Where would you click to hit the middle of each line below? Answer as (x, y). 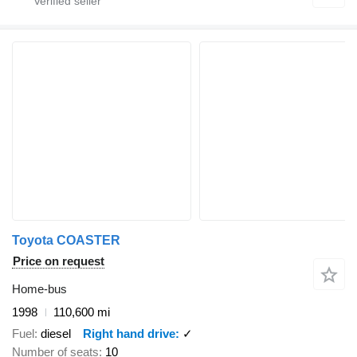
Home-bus (39, 289)
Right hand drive (129, 333)
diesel (56, 333)
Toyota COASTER (66, 241)
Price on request (59, 261)
